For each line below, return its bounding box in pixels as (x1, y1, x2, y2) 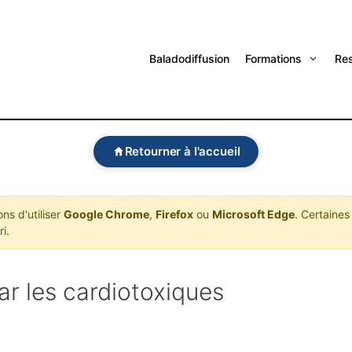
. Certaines (294, 207, 350, 221)
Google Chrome (63, 207, 149, 221)
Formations (245, 52, 302, 66)
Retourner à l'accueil (124, 144, 240, 159)
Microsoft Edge (211, 207, 295, 221)
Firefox (155, 207, 193, 221)
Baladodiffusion (149, 52, 230, 66)
